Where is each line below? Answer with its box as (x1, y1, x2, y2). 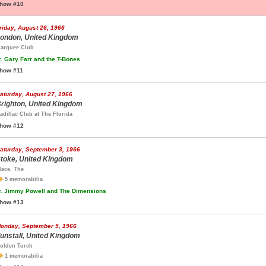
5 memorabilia (3, 176, 43, 182)
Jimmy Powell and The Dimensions (2, 188, 106, 194)
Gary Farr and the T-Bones (2, 56, 80, 62)
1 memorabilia (3, 253, 43, 259)
